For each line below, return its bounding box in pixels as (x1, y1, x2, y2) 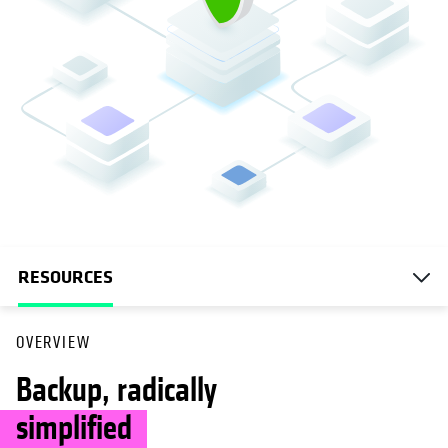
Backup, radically (16, 369, 217, 413)
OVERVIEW (16, 332, 91, 354)
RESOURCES (17, 263, 113, 289)
